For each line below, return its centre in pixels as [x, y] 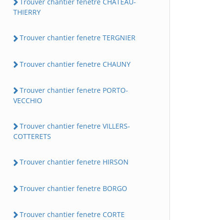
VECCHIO [28, 101]
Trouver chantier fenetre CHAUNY [75, 64]
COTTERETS [32, 137]
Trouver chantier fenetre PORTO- [74, 90]
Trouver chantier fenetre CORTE [72, 214]
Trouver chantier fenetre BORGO [73, 188]
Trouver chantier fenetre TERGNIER [78, 38]
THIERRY [27, 12]
